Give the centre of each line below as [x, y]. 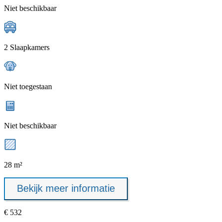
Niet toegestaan [28, 86]
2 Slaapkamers [27, 47]
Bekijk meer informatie [66, 189]
